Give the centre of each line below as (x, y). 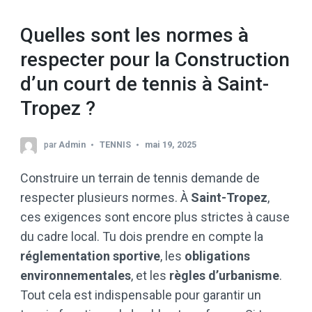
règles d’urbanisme (224, 275)
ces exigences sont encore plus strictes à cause (155, 217)
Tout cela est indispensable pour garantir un (141, 295)
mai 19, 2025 (171, 145)
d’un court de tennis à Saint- (145, 84)
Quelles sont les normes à (134, 36)
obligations (217, 256)
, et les (150, 275)
